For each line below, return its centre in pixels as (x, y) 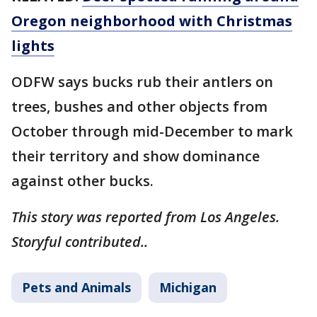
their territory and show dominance (136, 156)
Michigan (188, 287)
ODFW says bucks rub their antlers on (142, 81)
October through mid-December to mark (152, 131)
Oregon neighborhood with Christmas (152, 21)
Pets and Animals (76, 287)
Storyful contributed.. (80, 241)
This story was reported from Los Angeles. (145, 217)
